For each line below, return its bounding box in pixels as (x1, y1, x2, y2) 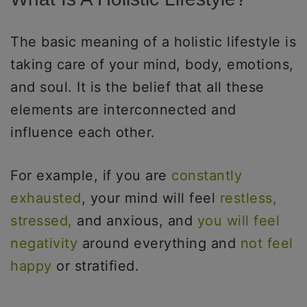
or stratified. (51, 257, 144, 274)
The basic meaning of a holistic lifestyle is (10, 33, 296, 50)
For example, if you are (10, 167, 171, 184)
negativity (10, 234, 77, 251)
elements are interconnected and (10, 101, 236, 118)
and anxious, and (72, 212, 197, 229)
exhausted (10, 189, 82, 206)
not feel (240, 234, 293, 251)
